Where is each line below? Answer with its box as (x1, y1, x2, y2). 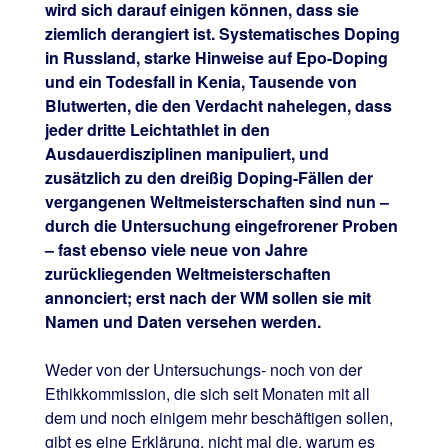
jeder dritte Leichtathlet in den (44, 118, 270, 142)
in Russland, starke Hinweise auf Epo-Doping (44, 46, 388, 70)
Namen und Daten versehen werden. (44, 310, 321, 334)
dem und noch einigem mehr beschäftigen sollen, (44, 406, 393, 430)
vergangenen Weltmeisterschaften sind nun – (44, 190, 389, 214)
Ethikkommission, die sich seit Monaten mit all (44, 382, 370, 406)
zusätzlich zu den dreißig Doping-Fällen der (44, 166, 373, 190)
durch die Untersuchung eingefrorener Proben (44, 214, 398, 238)
